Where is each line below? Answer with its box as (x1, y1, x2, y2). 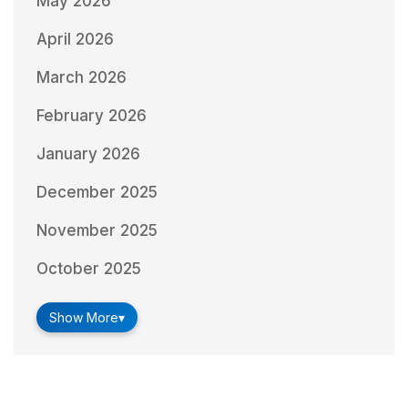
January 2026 (36, 144, 140, 163)
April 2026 (36, 29, 114, 48)
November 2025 (36, 220, 158, 240)
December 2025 (36, 182, 158, 201)
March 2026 (36, 67, 127, 87)
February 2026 (36, 106, 147, 125)
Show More (49, 309, 118, 325)
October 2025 (36, 259, 141, 278)
